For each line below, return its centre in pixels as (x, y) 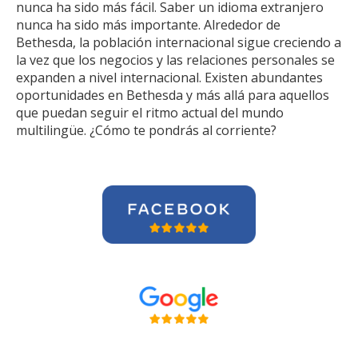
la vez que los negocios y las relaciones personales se (175, 60)
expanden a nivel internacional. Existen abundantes (169, 78)
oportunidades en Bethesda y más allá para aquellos (173, 95)
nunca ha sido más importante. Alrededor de (148, 25)
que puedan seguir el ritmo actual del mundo (150, 113)
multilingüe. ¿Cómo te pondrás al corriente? (146, 130)
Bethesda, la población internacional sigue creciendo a (179, 42)
